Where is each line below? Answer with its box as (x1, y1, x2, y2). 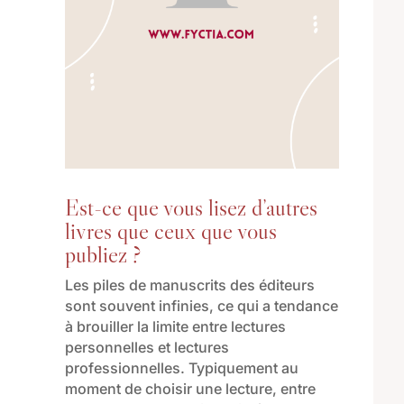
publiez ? (64, 240, 141, 270)
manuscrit (149, 276, 218, 295)
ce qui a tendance (216, 297, 338, 316)
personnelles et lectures (64, 338, 229, 357)
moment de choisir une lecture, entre (64, 380, 316, 399)
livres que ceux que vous (64, 216, 277, 246)
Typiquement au (188, 359, 298, 378)
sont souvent (64, 297, 159, 316)
